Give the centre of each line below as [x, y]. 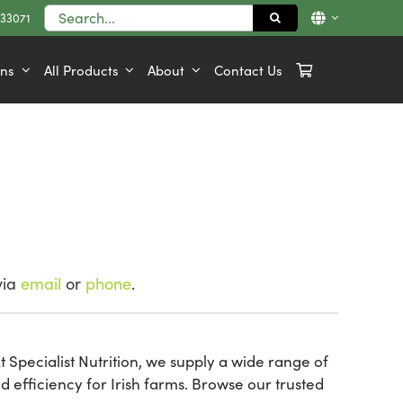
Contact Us [248, 70]
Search [61, 11]
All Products [81, 70]
